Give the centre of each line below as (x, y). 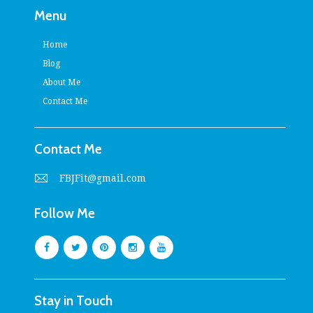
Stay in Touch (73, 301)
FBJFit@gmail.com (103, 178)
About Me (61, 82)
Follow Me (65, 213)
